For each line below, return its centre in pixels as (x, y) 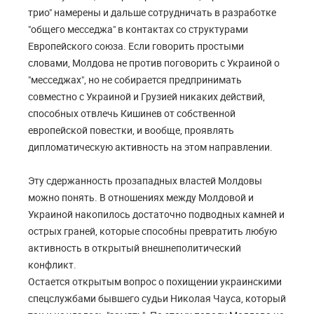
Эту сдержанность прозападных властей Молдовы (145, 181)
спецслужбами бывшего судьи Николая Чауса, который (157, 299)
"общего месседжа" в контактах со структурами (138, 29)
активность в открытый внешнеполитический (135, 248)
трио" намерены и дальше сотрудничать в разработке (152, 13)
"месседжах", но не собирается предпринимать (135, 80)
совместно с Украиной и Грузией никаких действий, (146, 97)
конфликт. (52, 265)
